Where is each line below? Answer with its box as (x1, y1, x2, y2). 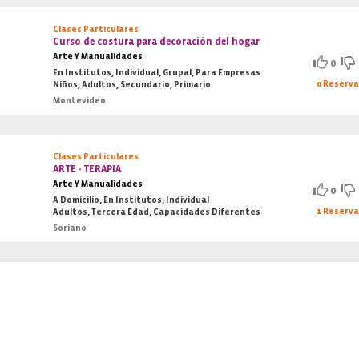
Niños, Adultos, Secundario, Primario (53, 79, 212, 90)
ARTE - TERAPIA (53, 163, 122, 175)
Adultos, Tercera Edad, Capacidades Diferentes (53, 207, 261, 217)
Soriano (53, 223, 87, 233)
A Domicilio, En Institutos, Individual (53, 195, 210, 205)
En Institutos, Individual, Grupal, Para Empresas (53, 67, 261, 78)
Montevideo (53, 95, 107, 106)
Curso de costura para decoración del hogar (53, 36, 260, 47)
